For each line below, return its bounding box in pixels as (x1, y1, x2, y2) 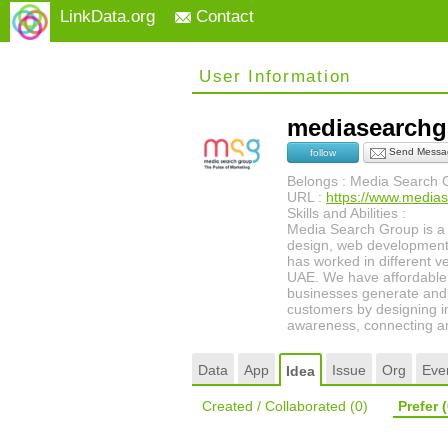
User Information (199, 67, 351, 86)
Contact (191, 7, 254, 26)
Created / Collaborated (202, 398, 350, 414)
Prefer (398, 398, 442, 414)
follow (310, 147, 336, 158)
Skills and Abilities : (287, 205, 406, 221)
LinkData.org (60, 7, 155, 26)
